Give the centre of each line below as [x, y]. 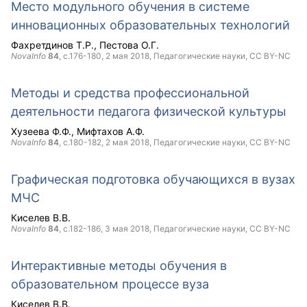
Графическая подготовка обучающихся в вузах [153, 179]
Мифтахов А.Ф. [111, 131]
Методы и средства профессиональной [130, 93]
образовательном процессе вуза [110, 284]
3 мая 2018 [127, 229]
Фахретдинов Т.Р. [52, 45]
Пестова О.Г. [129, 45]
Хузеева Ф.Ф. [41, 131]
